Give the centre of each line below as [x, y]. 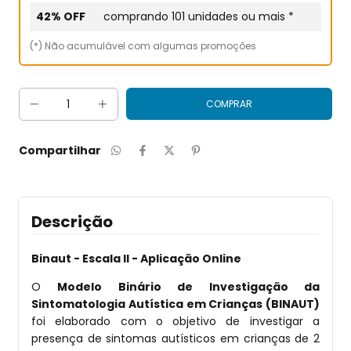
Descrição [72, 221]
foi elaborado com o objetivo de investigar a [175, 321]
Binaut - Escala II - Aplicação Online [136, 258]
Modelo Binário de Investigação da [189, 286]
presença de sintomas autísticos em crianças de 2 [175, 338]
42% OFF [61, 16]
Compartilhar [60, 150]
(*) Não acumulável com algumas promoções [143, 45]
